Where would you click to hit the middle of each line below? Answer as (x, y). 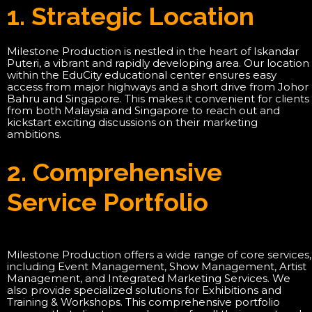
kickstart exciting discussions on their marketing (132, 122)
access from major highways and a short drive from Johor (158, 87)
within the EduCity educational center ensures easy (142, 75)
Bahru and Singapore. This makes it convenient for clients (158, 99)
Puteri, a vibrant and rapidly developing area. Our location (158, 63)
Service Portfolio (108, 202)
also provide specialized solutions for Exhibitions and (144, 290)
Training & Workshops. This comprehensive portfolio (143, 302)
